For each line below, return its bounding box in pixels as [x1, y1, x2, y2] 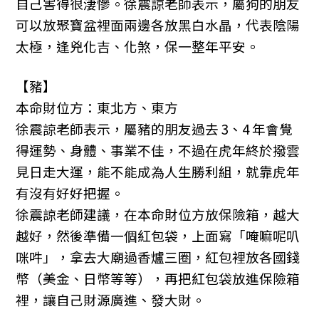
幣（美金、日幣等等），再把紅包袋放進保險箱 [16, 268, 300, 288]
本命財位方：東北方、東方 [16, 98, 179, 117]
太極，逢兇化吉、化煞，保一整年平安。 [16, 36, 260, 56]
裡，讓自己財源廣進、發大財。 [16, 290, 206, 310]
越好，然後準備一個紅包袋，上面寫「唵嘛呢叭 [16, 226, 300, 246]
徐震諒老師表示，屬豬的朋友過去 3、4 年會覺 [16, 119, 293, 139]
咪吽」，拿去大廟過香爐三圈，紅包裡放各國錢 [16, 247, 300, 267]
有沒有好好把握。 [16, 183, 125, 203]
